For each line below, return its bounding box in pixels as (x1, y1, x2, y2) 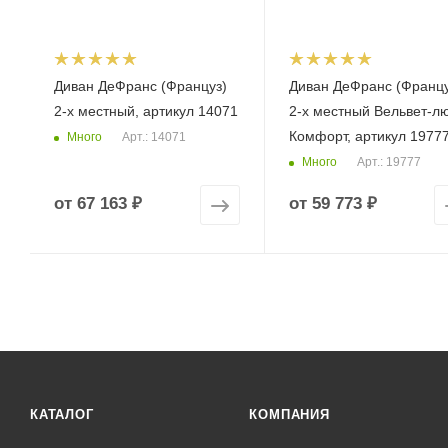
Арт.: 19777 (356, 155, 421, 170)
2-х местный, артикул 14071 (54, 103, 238, 120)
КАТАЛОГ (30, 407, 94, 423)
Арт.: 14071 (122, 130, 186, 145)
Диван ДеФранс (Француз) (54, 78, 227, 95)
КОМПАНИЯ (249, 407, 330, 423)
